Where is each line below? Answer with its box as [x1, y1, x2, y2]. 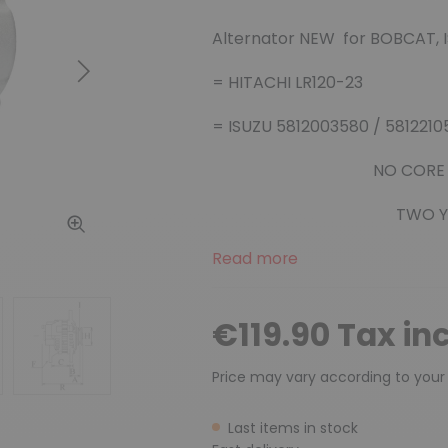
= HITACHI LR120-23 [211, 71, 363, 95]
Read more [211, 247, 298, 271]
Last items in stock [227, 417, 358, 438]
